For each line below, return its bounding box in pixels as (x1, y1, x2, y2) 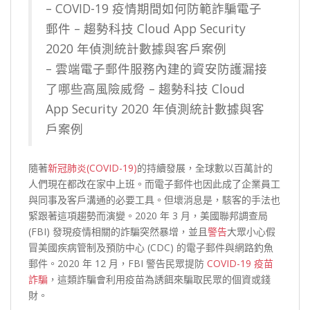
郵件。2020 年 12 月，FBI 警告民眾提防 (28, 257, 207, 271)
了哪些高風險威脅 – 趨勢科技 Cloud (46, 80, 245, 98)
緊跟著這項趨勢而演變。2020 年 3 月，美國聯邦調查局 (28, 209, 268, 223)
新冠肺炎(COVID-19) (48, 161, 137, 175)
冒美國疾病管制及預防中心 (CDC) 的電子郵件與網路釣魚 (28, 241, 273, 255)
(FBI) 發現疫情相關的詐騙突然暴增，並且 (28, 225, 208, 239)
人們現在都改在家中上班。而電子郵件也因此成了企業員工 (28, 177, 280, 191)
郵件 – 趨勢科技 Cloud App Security (46, 20, 246, 37)
